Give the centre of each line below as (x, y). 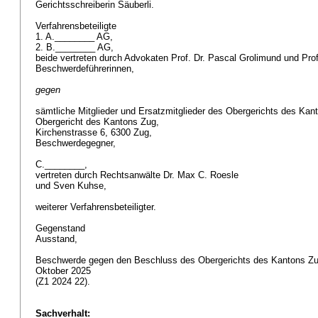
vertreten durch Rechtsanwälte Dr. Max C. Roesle (138, 175)
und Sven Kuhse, (72, 186)
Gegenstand (62, 228)
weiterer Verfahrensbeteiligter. (97, 207)
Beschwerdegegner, (77, 143)
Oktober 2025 (65, 271)
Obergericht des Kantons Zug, (99, 122)
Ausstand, (58, 239)
